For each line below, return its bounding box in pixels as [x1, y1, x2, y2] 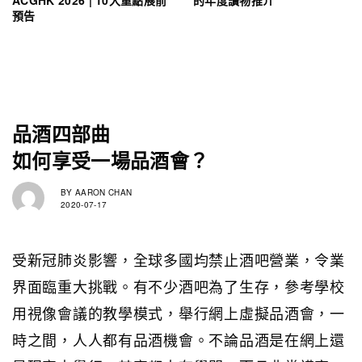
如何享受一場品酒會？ [12, 146, 209, 175]
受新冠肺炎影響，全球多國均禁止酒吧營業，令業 [12, 249, 345, 271]
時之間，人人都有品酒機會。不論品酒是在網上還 [12, 329, 345, 351]
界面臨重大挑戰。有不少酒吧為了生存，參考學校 [12, 276, 345, 297]
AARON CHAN [72, 186, 133, 198]
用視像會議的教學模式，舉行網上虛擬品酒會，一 [12, 302, 345, 324]
